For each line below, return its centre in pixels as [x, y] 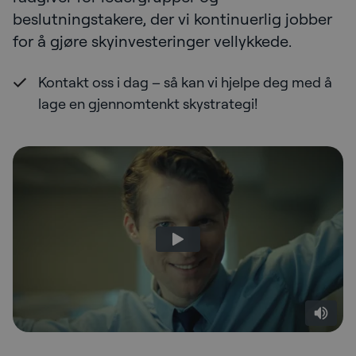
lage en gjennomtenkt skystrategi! [149, 103]
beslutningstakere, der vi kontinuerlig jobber [172, 18]
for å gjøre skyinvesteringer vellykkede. [154, 41]
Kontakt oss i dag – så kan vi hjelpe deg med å [185, 81]
